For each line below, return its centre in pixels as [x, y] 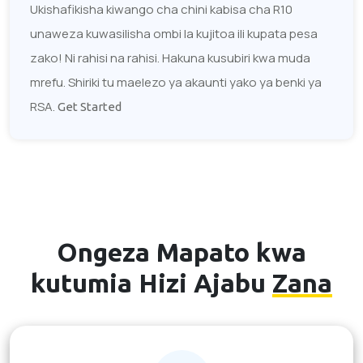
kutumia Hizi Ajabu [152, 282]
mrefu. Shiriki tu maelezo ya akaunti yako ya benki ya [176, 82]
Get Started [90, 106]
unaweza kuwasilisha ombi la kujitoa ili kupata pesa [174, 33]
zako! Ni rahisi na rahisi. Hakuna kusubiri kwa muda [170, 58]
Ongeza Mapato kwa [181, 252]
